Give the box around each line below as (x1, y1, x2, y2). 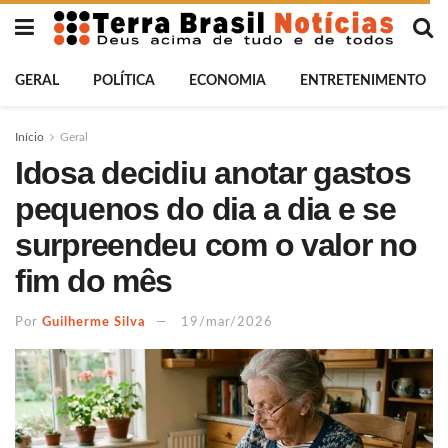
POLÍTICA (93, 74, 155, 88)
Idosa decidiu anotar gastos (15, 155, 411, 191)
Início (15, 131, 44, 143)
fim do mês (15, 263, 173, 299)
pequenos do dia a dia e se (15, 191, 396, 227)
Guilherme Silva (42, 315, 146, 329)
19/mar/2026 (181, 315, 273, 329)
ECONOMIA (189, 74, 266, 88)
